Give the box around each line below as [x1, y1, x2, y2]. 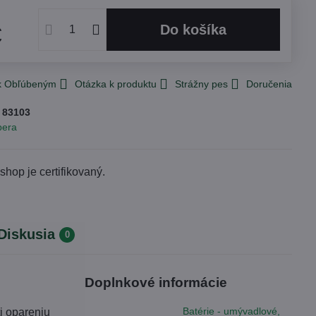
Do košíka [170, 22, 227, 37]
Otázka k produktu [75, 78, 157, 90]
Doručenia [246, 78, 293, 90]
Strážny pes [175, 78, 229, 90]
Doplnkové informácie [85, 275, 228, 291]
